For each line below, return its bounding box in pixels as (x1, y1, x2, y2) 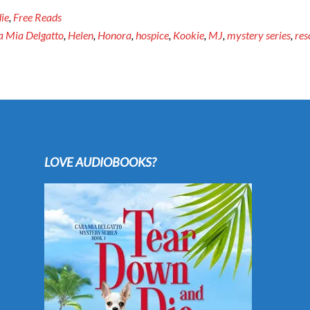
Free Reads (13, 10, 62, 24)
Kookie (173, 28, 204, 42)
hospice (136, 28, 169, 42)
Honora (98, 28, 131, 42)
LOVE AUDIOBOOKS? (44, 154, 156, 170)
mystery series (227, 28, 291, 42)
